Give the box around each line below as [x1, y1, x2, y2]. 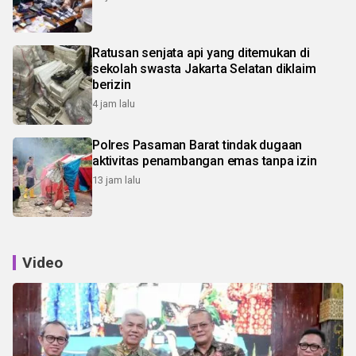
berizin [92, 76, 131, 92]
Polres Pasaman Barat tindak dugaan [92, 137, 303, 153]
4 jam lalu [92, 97, 135, 110]
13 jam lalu [92, 173, 141, 186]
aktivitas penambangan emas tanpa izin [92, 153, 317, 168]
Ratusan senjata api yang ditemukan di [92, 44, 310, 60]
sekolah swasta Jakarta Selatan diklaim [92, 60, 316, 76]
